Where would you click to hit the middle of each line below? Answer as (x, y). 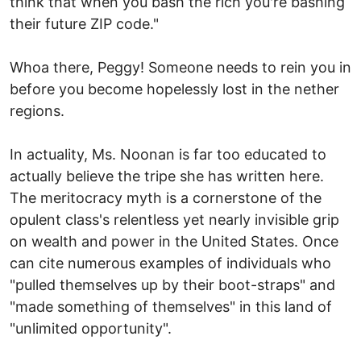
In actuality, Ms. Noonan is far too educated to (168, 154)
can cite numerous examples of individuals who (170, 263)
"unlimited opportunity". (91, 328)
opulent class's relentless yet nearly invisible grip (174, 219)
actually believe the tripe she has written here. (167, 176)
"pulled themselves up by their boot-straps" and (172, 284)
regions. (37, 110)
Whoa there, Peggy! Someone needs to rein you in (180, 67)
